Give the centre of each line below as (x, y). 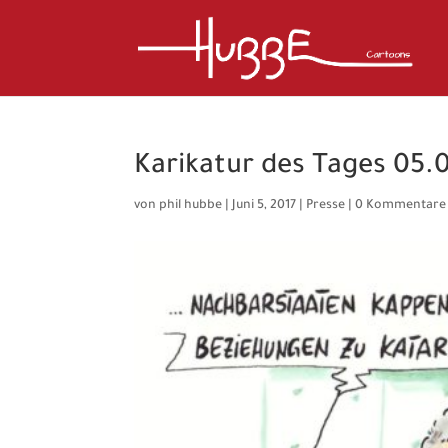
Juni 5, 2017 (264, 206)
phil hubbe (191, 206)
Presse (326, 206)
